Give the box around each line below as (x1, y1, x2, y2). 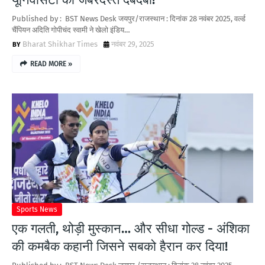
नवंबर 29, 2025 (111, 40, 154, 49)
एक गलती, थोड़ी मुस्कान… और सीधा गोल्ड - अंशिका (12, 221, 250, 237)
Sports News (17, 205, 57, 214)
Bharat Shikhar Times (22, 40, 98, 49)
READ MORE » (30, 60, 72, 68)
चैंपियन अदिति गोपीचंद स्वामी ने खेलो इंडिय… (12, 25, 130, 34)
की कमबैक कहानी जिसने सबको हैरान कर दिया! (12, 238, 228, 254)
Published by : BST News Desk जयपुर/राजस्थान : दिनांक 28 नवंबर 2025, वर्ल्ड (12, 14, 245, 23)
